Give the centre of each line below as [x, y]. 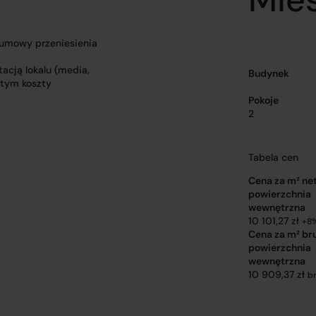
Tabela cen [273, 157]
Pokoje [263, 100]
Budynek [268, 73]
